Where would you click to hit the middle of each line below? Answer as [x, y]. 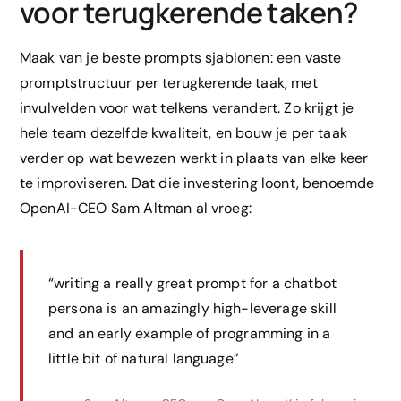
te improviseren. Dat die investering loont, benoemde [197, 183]
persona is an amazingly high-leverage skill [192, 309]
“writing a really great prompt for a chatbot [193, 284]
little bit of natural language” [144, 359]
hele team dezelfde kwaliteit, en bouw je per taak [183, 133]
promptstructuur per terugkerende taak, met [169, 83]
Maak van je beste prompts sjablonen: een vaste [181, 58]
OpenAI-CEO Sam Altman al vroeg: [136, 209]
